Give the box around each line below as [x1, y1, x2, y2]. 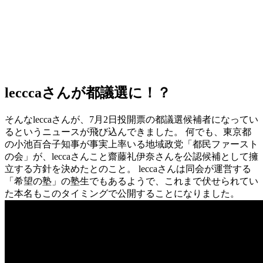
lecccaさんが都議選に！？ [5, 85, 171, 101]
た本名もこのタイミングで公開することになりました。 [5, 188, 240, 199]
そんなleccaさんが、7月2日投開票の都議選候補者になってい [5, 114, 258, 125]
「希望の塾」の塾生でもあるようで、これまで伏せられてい [5, 176, 258, 187]
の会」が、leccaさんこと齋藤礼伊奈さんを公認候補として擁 [5, 151, 258, 162]
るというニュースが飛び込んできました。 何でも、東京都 [5, 127, 251, 137]
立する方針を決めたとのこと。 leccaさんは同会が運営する [5, 164, 251, 174]
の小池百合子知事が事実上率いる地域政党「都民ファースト [5, 139, 258, 150]
